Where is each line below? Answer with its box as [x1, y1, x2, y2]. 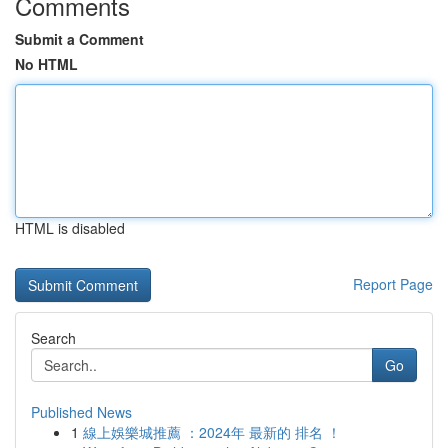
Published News [31, 402, 132, 422]
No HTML [15, 54, 78, 74]
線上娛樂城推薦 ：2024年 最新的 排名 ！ [83, 422, 341, 442]
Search [31, 328, 76, 348]
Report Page [353, 274, 433, 294]
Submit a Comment [15, 29, 144, 49]
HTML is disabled [15, 218, 125, 238]
